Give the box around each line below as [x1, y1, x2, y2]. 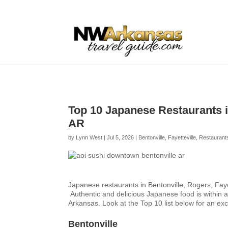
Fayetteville [168, 134, 196, 140]
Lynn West [76, 134, 103, 140]
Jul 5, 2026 [107, 134, 134, 140]
